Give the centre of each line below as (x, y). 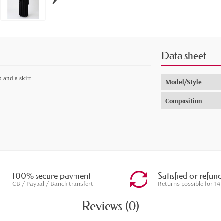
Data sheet (184, 56)
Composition (184, 101)
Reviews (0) (110, 206)
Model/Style (184, 82)
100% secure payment (52, 176)
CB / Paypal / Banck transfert (53, 184)
